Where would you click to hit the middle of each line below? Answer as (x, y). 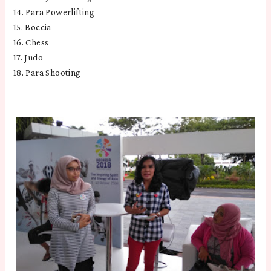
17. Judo (28, 58)
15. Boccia (32, 28)
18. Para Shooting (47, 73)
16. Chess (31, 43)
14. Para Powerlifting (54, 12)
